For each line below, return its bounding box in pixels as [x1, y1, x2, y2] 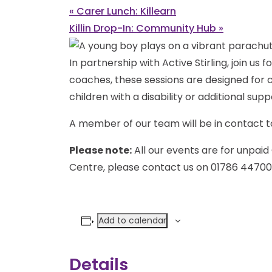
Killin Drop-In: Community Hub [69, 21, 219, 36]
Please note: [69, 143, 132, 157]
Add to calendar [98, 214, 166, 226]
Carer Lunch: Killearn [74, 4, 176, 19]
